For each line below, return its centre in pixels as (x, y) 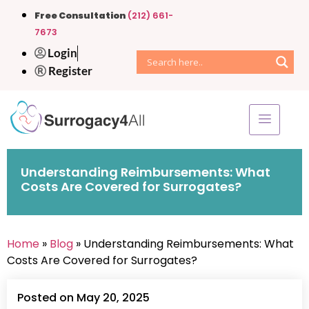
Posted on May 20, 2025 (83, 298)
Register (70, 70)
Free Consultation (80, 16)
